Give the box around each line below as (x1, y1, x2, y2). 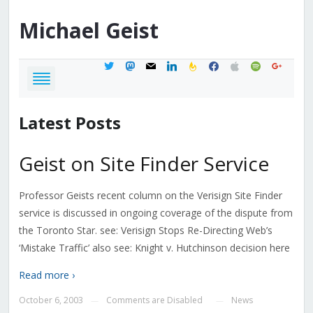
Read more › (18, 268, 75, 282)
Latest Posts (18, 111, 121, 135)
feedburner (186, 57, 236, 71)
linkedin (165, 57, 199, 71)
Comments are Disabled (105, 294, 203, 307)
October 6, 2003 (18, 294, 83, 307)
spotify (249, 57, 280, 71)
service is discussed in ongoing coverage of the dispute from (18, 206, 293, 220)
